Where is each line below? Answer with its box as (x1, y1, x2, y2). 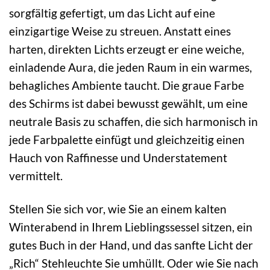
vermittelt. (9, 168, 63, 183)
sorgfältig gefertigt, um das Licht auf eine (9, 5, 215, 20)
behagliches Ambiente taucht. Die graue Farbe (9, 78, 244, 92)
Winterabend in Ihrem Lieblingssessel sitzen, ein (9, 219, 253, 234)
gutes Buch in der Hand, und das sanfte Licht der (9, 237, 253, 252)
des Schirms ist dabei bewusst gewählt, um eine (9, 96, 248, 110)
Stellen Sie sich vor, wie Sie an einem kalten (9, 201, 227, 216)
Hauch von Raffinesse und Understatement (9, 150, 227, 165)
